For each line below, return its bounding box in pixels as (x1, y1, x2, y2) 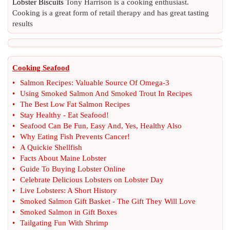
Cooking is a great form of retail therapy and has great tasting (12, 9, 209, 17)
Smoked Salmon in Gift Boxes (20, 208, 117, 216)
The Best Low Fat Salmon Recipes (20, 100, 130, 108)
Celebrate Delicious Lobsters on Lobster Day (20, 176, 164, 184)
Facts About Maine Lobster (20, 154, 106, 162)
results (12, 20, 33, 28)
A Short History (67, 186, 117, 195)
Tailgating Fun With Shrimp (20, 219, 108, 227)
